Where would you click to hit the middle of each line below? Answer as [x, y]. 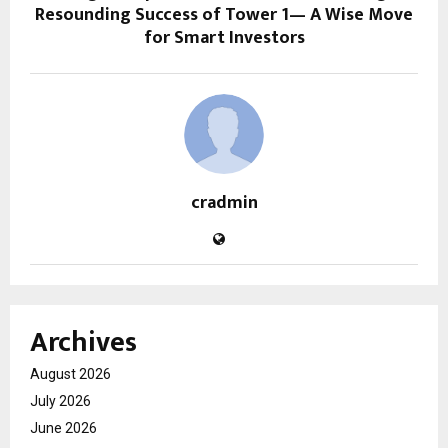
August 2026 [70, 373]
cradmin [224, 202]
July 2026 [60, 400]
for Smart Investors [224, 37]
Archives [83, 342]
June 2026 [63, 427]
